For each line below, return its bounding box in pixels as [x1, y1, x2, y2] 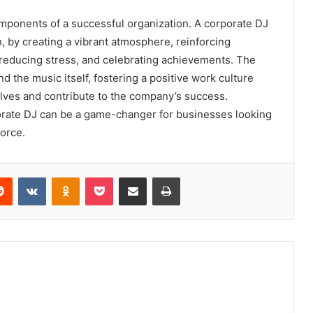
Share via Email [146, 171, 168, 183]
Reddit [12, 171, 40, 183]
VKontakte [45, 171, 90, 183]
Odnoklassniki [79, 171, 139, 183]
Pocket [112, 171, 143, 183]
